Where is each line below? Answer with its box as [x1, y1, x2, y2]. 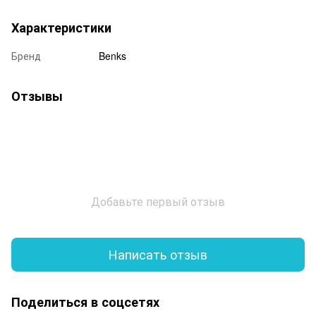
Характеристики [11, 18, 111, 37]
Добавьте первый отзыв [91, 193, 225, 209]
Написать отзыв [109, 245, 207, 264]
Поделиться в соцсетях [11, 292, 159, 311]
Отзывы [11, 86, 63, 105]
